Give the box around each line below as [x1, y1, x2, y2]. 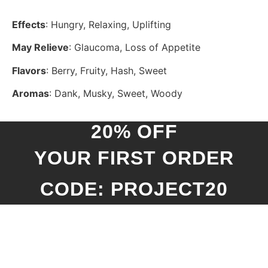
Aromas [12, 87, 49, 100]
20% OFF [90, 120, 178, 142]
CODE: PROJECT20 [40, 178, 228, 200]
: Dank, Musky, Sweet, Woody [49, 87, 182, 100]
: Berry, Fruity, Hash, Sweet [46, 64, 167, 77]
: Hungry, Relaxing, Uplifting [45, 18, 171, 31]
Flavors [12, 64, 46, 77]
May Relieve [12, 41, 69, 54]
